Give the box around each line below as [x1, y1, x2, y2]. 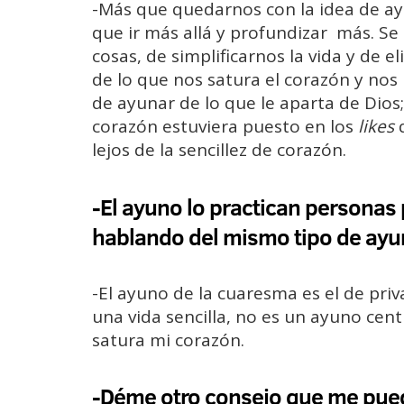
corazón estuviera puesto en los [92, 115, 358, 139]
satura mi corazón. [92, 327, 244, 352]
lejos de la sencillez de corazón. [92, 138, 346, 162]
